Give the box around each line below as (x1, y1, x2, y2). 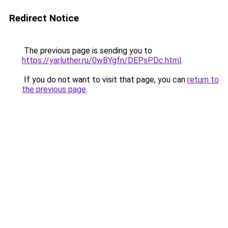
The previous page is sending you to (22, 46, 152, 55)
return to (187, 75, 219, 84)
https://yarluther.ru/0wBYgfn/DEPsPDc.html (22, 55, 181, 65)
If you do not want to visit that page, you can (22, 75, 187, 84)
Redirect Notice (9, 12, 79, 24)
